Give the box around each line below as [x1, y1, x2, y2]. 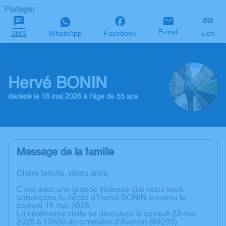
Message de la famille [17, 148, 114, 158]
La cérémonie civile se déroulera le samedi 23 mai [17, 210, 196, 218]
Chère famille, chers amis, [17, 170, 109, 178]
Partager [4, 6, 35, 14]
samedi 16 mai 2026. [17, 202, 91, 210]
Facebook [104, 29, 136, 37]
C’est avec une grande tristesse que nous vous [17, 186, 184, 194]
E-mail [158, 28, 179, 36]
